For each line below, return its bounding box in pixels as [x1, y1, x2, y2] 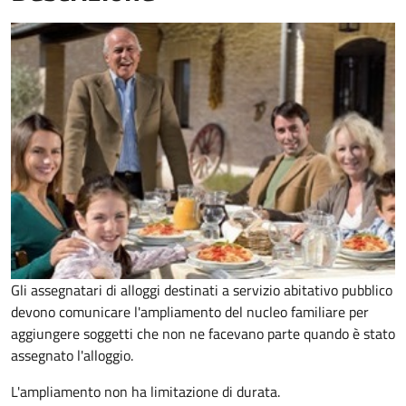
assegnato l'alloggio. [11, 343, 133, 366]
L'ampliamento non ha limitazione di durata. [11, 380, 280, 402]
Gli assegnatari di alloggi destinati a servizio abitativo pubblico [11, 278, 392, 301]
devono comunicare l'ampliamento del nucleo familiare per [11, 300, 369, 323]
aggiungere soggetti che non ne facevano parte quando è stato [11, 322, 395, 344]
